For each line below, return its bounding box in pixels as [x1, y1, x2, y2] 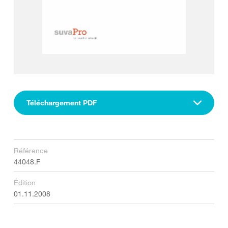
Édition [14, 178, 36, 187]
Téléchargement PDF [26, 98, 97, 107]
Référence [14, 146, 48, 155]
